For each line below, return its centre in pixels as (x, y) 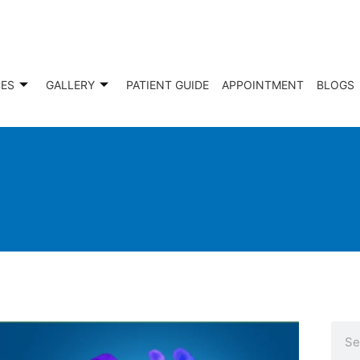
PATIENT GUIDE (167, 84)
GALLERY (70, 84)
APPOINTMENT (262, 84)
